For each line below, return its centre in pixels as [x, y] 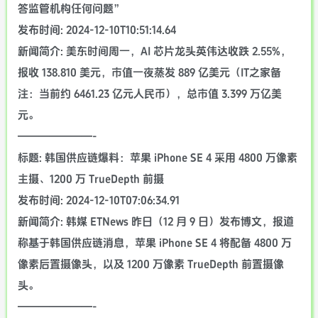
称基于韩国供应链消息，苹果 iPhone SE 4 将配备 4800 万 [155, 243]
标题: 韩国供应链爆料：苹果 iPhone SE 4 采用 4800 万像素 [158, 158]
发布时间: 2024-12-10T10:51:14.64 [97, 30]
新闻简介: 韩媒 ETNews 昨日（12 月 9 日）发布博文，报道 [156, 222]
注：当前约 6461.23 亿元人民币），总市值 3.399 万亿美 [150, 94]
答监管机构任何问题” [71, 9]
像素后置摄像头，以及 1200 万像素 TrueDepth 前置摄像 [151, 264]
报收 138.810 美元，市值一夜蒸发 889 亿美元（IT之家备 [149, 73]
